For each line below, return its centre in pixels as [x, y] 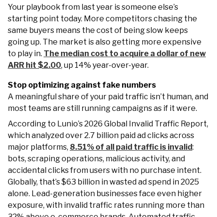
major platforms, [39, 147]
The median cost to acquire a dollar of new [125, 53]
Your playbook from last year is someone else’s [93, 7]
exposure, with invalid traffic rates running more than [106, 205]
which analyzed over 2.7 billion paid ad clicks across [101, 135]
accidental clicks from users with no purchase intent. [105, 170]
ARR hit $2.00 [34, 65]
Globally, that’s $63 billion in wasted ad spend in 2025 [103, 182]
